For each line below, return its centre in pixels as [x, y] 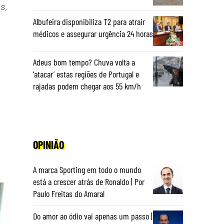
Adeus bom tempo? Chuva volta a [84, 62]
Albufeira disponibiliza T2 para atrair [89, 21]
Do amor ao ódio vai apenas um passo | [93, 216]
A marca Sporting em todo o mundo [87, 169]
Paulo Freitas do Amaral [69, 193]
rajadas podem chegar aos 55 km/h [87, 86]
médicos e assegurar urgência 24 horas [93, 33]
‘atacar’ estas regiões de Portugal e [86, 74]
